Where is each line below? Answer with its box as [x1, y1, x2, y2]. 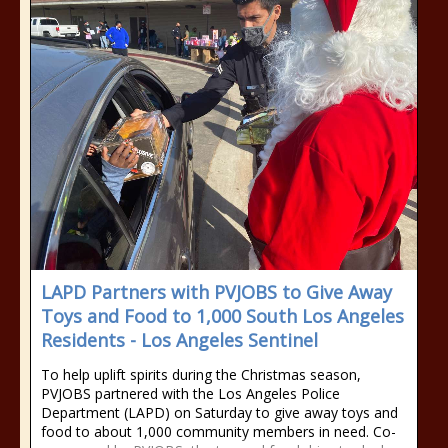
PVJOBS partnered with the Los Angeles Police [41, 384, 340, 403]
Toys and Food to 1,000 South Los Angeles [41, 304, 404, 328]
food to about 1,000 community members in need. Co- [41, 422, 396, 441]
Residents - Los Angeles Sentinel [41, 328, 318, 352]
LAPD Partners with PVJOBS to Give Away [41, 280, 392, 304]
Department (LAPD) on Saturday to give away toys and [41, 403, 398, 422]
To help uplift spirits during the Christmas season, [41, 365, 361, 384]
